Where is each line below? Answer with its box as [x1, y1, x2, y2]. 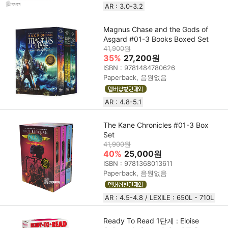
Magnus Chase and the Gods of [103, 24, 209, 34]
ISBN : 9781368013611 [103, 159, 173, 167]
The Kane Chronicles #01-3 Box [103, 120, 209, 129]
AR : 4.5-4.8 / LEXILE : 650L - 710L [105, 193, 214, 202]
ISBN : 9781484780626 [103, 63, 176, 72]
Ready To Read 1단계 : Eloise [103, 216, 199, 225]
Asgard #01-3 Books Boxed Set [103, 34, 209, 43]
